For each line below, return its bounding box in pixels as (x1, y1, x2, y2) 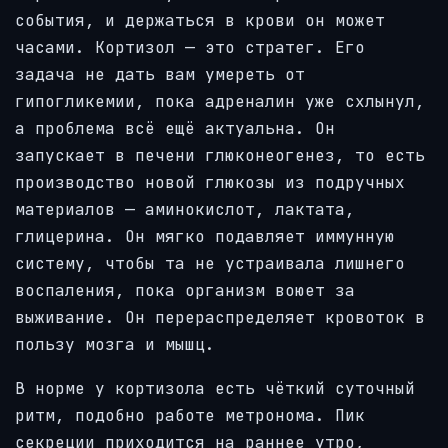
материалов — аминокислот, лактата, (15, 198, 355, 220)
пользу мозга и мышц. (15, 333, 215, 355)
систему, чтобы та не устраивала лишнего (15, 252, 405, 274)
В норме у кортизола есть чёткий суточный (15, 378, 415, 400)
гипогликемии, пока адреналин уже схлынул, (15, 90, 425, 112)
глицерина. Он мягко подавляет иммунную (15, 225, 395, 247)
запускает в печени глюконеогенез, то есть (15, 144, 425, 166)
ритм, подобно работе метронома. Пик (15, 405, 365, 427)
